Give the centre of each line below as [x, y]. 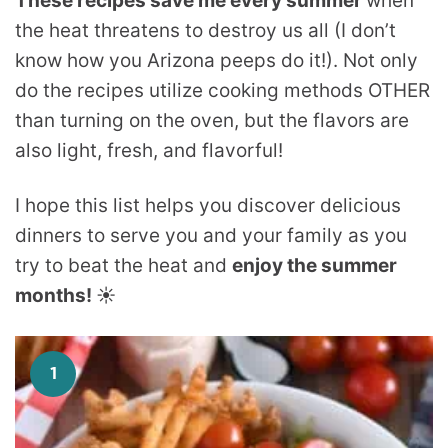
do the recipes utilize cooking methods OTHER [222, 90]
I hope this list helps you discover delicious [208, 205]
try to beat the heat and [123, 265]
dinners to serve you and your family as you [211, 235]
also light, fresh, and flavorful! [149, 150]
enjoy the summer [314, 265]
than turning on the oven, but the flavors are [212, 120]
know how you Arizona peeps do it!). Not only [216, 60]
